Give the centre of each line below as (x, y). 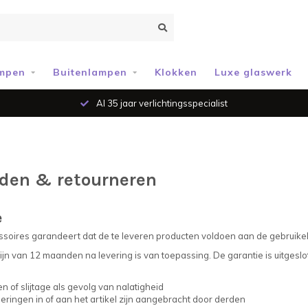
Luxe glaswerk (253, 72)
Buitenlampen (90, 72)
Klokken (176, 72)
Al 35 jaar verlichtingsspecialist (161, 103)
